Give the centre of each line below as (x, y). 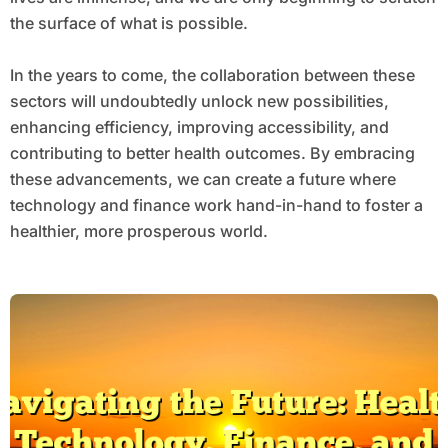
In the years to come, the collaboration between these (212, 75)
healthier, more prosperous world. (138, 231)
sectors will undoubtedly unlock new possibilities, (199, 101)
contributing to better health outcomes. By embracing (212, 153)
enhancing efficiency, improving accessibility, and (199, 127)
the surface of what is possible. (128, 23)
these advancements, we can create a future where (202, 179)
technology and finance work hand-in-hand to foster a (216, 205)
